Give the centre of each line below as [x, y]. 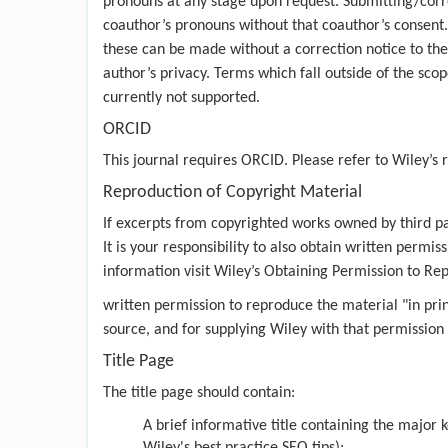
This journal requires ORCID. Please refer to [247, 160]
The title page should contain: [199, 392]
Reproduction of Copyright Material [232, 192]
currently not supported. [181, 97]
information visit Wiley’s [183, 271]
